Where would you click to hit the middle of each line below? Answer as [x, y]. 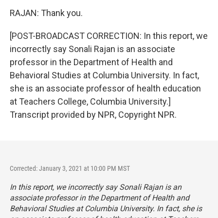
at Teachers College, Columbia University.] [90, 101]
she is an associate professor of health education [105, 88]
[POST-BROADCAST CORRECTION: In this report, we [109, 36]
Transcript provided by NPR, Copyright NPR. [93, 115]
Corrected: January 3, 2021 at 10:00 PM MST [70, 168]
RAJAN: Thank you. [46, 13]
